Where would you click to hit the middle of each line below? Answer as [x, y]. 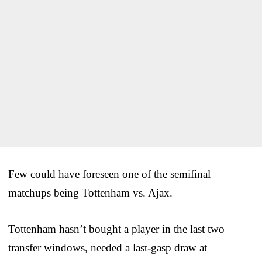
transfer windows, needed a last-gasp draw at [108, 247]
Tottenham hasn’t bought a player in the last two [116, 229]
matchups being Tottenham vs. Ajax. [90, 192]
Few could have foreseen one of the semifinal [109, 174]
